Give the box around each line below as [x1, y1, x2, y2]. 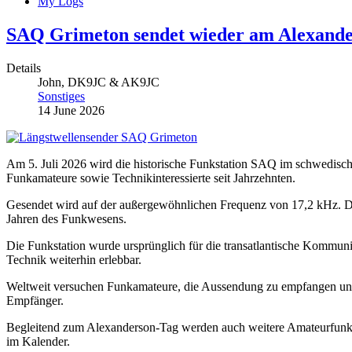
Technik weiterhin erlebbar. [6, 252, 141, 266]
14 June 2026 [38, 103, 104, 117]
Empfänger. [6, 293, 64, 307]
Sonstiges [38, 89, 85, 103]
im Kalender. [6, 334, 70, 348]
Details [6, 60, 41, 75]
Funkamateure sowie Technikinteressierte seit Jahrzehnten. [6, 170, 295, 185]
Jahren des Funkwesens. [6, 211, 126, 225]
